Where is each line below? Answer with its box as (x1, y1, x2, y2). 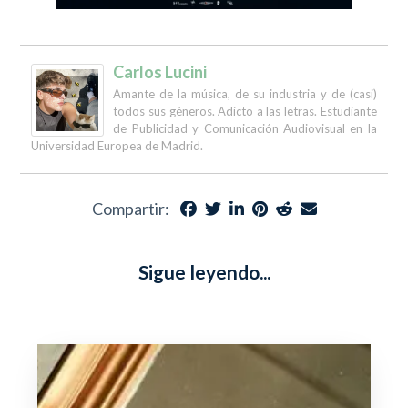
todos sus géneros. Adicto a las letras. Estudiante (113, 104, 377, 118)
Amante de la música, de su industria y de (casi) (113, 87, 377, 101)
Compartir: (91, 199, 169, 219)
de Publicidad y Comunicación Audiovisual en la (113, 121, 377, 136)
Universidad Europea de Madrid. (31, 138, 204, 153)
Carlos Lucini (113, 62, 208, 82)
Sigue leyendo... (138, 260, 270, 283)
